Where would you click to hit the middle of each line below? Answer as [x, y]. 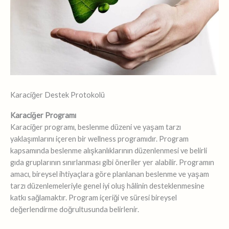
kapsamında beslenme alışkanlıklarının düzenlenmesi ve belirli [109, 151]
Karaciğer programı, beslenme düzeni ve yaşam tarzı [96, 127]
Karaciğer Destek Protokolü [58, 95]
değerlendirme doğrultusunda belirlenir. [75, 210]
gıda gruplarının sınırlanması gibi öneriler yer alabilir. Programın [112, 163]
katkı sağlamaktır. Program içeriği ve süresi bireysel [94, 198]
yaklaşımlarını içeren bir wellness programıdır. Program [99, 139]
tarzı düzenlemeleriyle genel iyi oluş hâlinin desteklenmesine [107, 186]
